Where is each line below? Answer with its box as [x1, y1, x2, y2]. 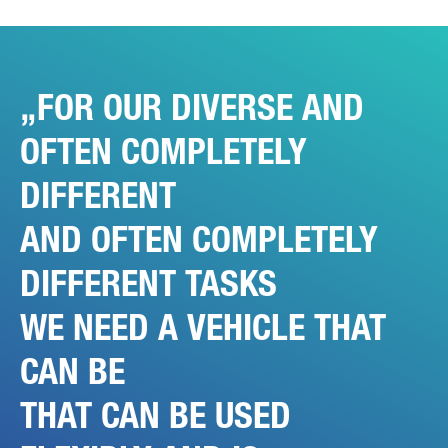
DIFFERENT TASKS [20, 262, 277, 306]
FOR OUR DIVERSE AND [37, 86, 364, 130]
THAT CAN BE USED [20, 394, 291, 438]
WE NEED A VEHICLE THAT [20, 306, 386, 350]
